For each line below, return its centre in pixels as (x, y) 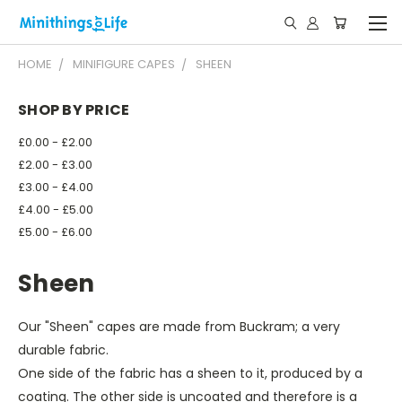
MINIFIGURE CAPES (124, 64)
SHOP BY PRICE (74, 110)
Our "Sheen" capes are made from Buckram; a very (179, 326)
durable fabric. (63, 350)
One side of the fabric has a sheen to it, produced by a (190, 373)
